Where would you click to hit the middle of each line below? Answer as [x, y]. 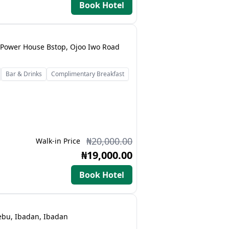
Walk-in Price [58, 141]
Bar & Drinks [24, 74]
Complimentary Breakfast [88, 74]
